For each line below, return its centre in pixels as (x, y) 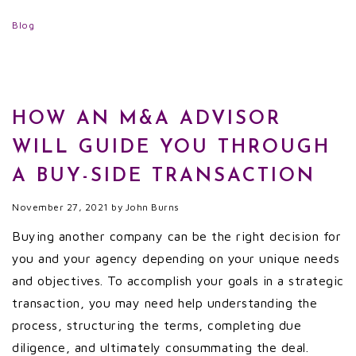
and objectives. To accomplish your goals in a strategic (178, 281)
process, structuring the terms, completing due (157, 325)
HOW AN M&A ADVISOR (147, 119)
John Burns (152, 207)
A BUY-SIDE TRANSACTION (164, 176)
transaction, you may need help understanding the (164, 303)
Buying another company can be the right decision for (176, 236)
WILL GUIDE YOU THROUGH (171, 148)
